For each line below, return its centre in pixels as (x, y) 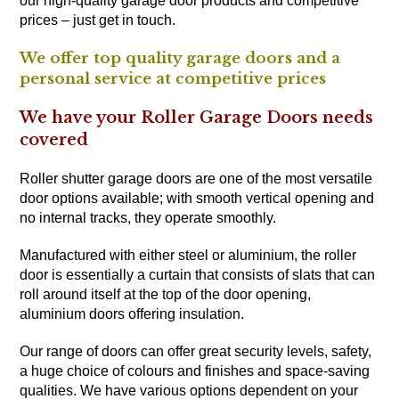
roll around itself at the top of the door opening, (166, 294)
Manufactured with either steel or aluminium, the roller (188, 255)
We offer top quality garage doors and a (180, 58)
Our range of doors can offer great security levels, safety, (196, 351)
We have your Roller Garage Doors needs (197, 117)
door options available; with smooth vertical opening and (197, 198)
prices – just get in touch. (98, 20)
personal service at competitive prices (173, 78)
